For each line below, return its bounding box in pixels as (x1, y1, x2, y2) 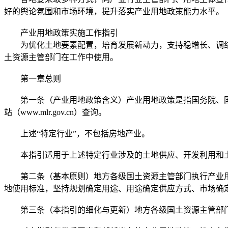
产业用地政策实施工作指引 (4, 28, 118, 37)
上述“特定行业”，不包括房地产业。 (4, 129, 150, 138)
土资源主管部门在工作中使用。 (4, 52, 118, 62)
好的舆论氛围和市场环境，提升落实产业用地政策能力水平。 (4, 7, 224, 16)
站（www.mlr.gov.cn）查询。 (4, 107, 106, 117)
